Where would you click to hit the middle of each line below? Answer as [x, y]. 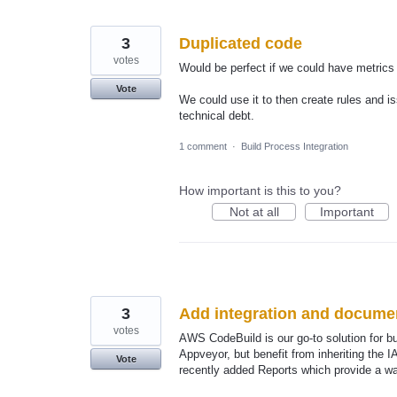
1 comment [203, 147]
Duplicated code [241, 43]
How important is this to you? [260, 191]
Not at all [254, 212]
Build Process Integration [295, 147]
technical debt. [217, 115]
